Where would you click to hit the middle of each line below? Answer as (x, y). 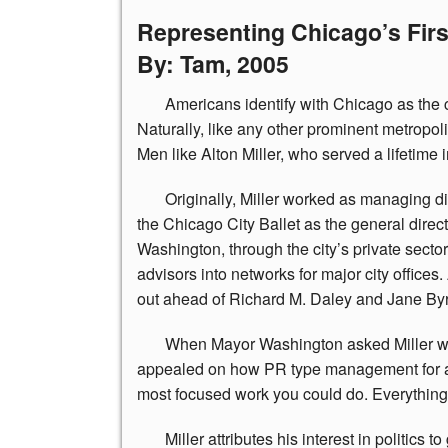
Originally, (200, 199)
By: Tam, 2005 (213, 63)
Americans (203, 104)
